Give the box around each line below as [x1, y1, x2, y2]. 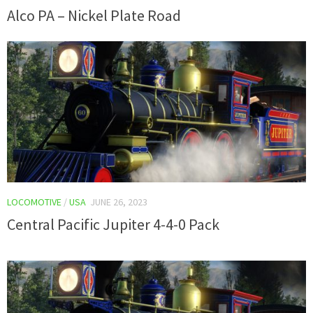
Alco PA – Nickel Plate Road [7, 5, 181, 25]
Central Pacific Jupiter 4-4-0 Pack [7, 214, 219, 234]
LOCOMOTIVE [7, 195, 61, 208]
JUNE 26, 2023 [90, 195, 147, 208]
